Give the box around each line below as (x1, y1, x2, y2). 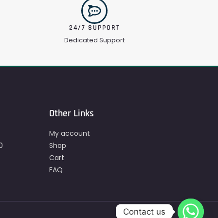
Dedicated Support (64, 36, 125, 45)
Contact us (123, 206, 165, 217)
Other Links (49, 107, 94, 120)
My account (49, 128, 90, 139)
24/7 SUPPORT (69, 23, 120, 33)
